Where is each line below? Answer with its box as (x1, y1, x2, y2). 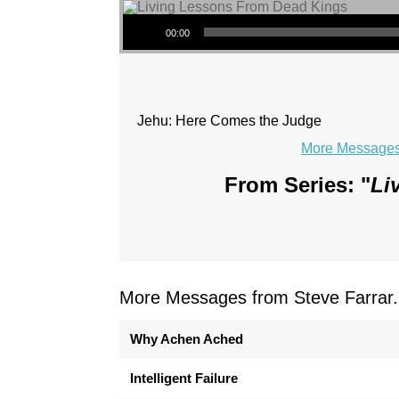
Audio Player (122, 3, 175, 24)
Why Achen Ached (130, 331, 244, 346)
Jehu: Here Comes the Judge (137, 113, 322, 128)
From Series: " (224, 173, 370, 197)
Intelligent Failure (130, 370, 239, 386)
